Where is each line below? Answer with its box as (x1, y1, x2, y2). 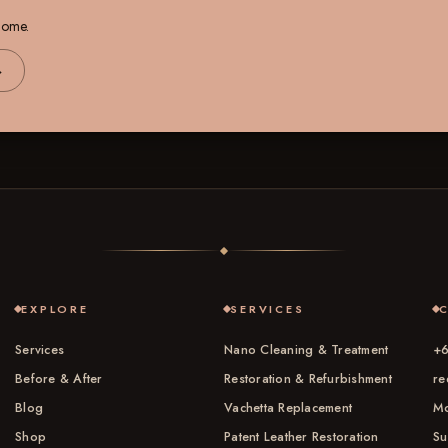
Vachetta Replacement (224, 398, 352, 417)
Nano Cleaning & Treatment (224, 340, 389, 359)
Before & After (15, 369, 103, 388)
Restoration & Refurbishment (224, 369, 392, 388)
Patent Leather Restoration (224, 427, 379, 446)
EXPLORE (21, 300, 90, 317)
